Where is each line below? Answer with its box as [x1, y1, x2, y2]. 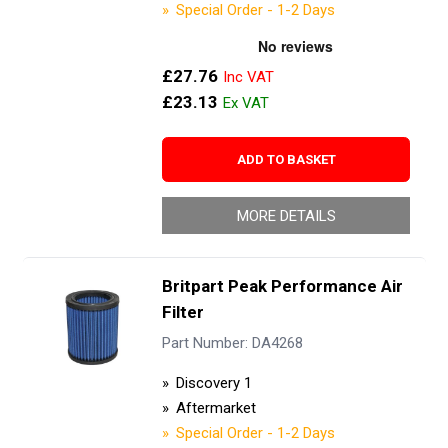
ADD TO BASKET [236, 151, 336, 167]
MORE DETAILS [236, 206, 336, 225]
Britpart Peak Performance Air [161, 275, 403, 296]
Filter [161, 301, 204, 322]
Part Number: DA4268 [161, 334, 303, 353]
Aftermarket [175, 398, 256, 417]
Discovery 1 [175, 373, 252, 392]
